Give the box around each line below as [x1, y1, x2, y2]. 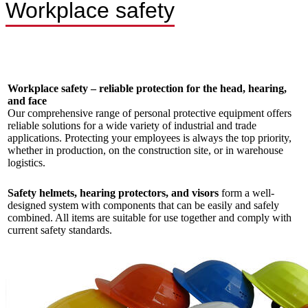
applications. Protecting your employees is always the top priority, [8, 131, 291, 144]
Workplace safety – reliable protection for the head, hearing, [8, 82, 287, 94]
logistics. [8, 156, 45, 168]
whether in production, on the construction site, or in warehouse [8, 144, 283, 156]
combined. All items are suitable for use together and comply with [8, 212, 291, 224]
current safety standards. [8, 224, 112, 236]
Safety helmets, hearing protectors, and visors [8, 187, 219, 199]
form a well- [219, 187, 274, 199]
